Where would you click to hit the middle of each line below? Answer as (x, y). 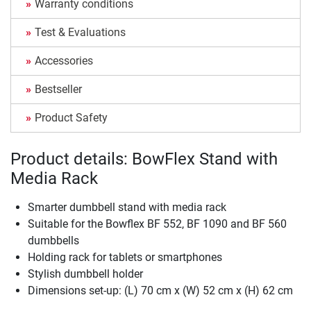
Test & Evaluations (80, 32)
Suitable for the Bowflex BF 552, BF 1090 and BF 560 (157, 224)
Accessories (64, 60)
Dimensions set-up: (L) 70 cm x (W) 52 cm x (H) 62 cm (160, 290)
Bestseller (58, 89)
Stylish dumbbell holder (85, 274)
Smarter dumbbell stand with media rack (127, 207)
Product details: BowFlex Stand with (144, 159)
